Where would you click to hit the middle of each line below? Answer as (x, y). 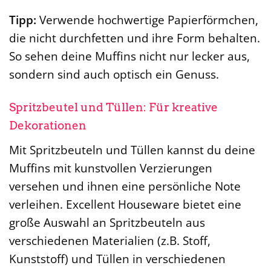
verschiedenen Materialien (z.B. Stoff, (110, 240)
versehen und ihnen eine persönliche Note (125, 186)
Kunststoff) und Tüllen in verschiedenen (117, 258)
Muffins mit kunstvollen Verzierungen (111, 168)
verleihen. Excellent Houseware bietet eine (125, 204)
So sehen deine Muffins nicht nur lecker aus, (129, 56)
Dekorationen (48, 126)
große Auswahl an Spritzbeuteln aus (107, 222)
